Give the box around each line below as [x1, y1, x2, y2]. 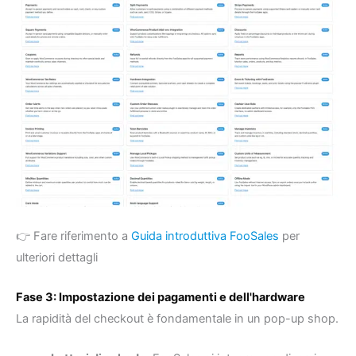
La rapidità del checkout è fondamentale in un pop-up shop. [16, 311, 339, 327]
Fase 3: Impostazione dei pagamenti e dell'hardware [16, 290, 305, 305]
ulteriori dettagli [16, 250, 98, 265]
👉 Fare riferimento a [16, 228, 131, 243]
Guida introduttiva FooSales [131, 228, 279, 243]
